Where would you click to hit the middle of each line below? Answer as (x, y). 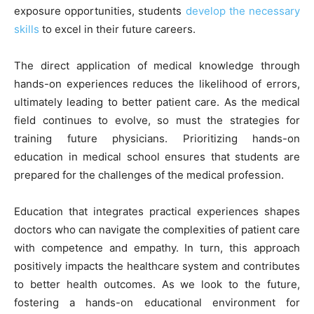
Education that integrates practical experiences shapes (157, 211)
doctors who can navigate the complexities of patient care (157, 229)
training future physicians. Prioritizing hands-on (157, 138)
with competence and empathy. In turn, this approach (157, 247)
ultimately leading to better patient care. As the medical (157, 102)
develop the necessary (243, 11)
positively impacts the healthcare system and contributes (157, 266)
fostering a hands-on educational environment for (157, 302)
